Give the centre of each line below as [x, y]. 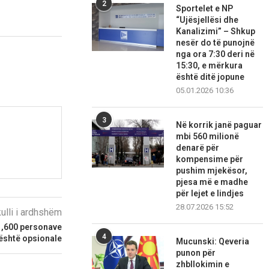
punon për [196, 253]
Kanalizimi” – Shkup [216, 32]
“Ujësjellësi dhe [207, 20]
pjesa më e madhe [212, 182]
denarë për [198, 148]
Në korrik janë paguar [219, 125]
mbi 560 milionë [208, 137]
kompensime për [210, 159]
